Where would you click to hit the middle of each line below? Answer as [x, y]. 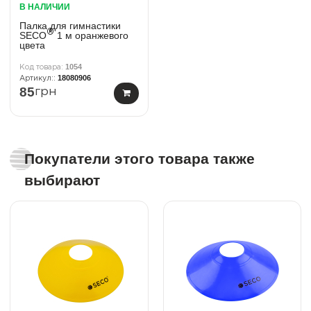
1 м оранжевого [91, 35]
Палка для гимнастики [70, 25]
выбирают [62, 180]
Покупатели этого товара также [140, 159]
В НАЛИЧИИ [45, 7]
